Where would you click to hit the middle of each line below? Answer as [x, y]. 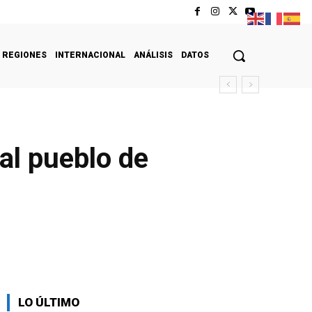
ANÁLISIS [153, 55]
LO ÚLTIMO [49, 302]
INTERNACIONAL [90, 55]
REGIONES [24, 55]
